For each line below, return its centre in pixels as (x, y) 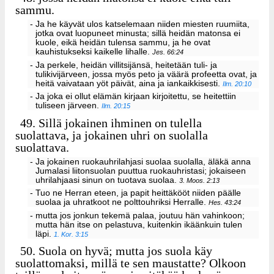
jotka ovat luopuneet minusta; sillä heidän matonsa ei (138, 33)
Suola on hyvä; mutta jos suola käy (124, 251)
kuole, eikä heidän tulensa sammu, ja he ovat (123, 42)
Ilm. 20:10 (237, 83)
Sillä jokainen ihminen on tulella (119, 123)
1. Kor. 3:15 (71, 235)
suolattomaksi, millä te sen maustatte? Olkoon (131, 263)
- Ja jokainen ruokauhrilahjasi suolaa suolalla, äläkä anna (140, 161)
